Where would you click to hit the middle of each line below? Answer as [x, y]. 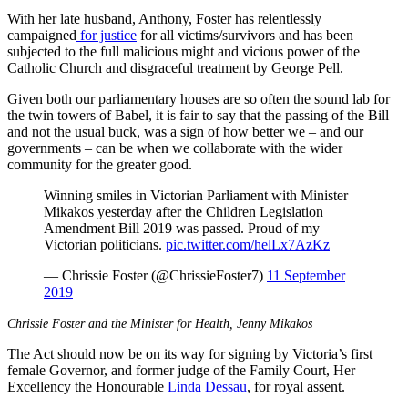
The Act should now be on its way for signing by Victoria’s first [190, 354]
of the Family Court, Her [282, 371]
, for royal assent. [296, 387]
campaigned [42, 36]
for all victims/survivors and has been [245, 36]
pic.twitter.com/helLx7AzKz [248, 245]
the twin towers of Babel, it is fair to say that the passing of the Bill [198, 116]
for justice [107, 36]
